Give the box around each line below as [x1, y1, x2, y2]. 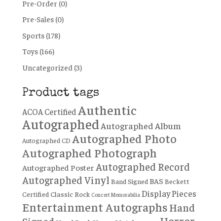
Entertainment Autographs [22, 199, 168, 214]
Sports [22, 30, 44, 40]
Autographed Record [95, 159, 190, 173]
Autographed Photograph [22, 145, 157, 160]
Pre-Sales [22, 14, 54, 24]
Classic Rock [50, 189, 90, 198]
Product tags [22, 87, 99, 99]
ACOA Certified [22, 106, 76, 117]
